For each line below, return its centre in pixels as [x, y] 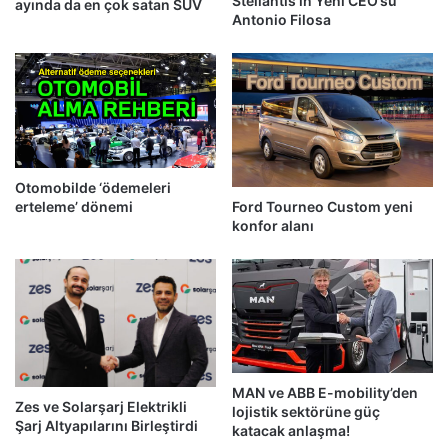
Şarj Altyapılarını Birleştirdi [106, 426]
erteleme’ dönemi [74, 207]
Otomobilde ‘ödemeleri [93, 188]
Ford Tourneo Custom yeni [322, 207]
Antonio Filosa [281, 20]
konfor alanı [273, 226]
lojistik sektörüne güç [306, 411]
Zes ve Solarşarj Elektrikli [101, 407]
